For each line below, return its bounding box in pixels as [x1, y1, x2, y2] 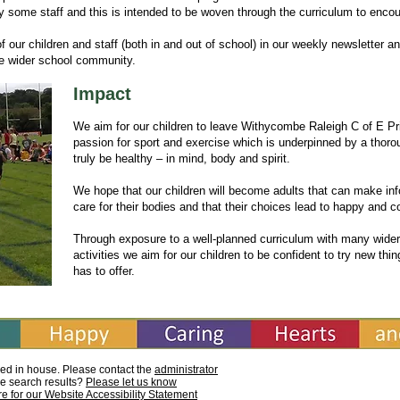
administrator [154, 363, 218, 376]
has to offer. [73, 264, 135, 278]
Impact [73, 84, 131, 104]
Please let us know [86, 376, 177, 388]
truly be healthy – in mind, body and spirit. [73, 152, 290, 165]
